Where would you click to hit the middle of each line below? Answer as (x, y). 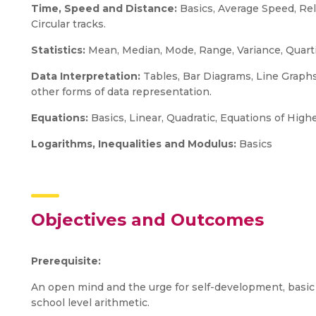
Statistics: (60, 50)
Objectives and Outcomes (147, 220)
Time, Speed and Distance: (104, 8)
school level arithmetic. (90, 303)
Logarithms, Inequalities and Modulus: (135, 144)
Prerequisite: (66, 261)
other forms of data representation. (121, 92)
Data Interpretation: (87, 76)
